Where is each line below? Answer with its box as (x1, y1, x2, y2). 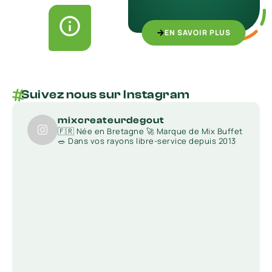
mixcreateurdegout (58, 115, 165, 126)
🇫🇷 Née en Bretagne (58, 126, 144, 137)
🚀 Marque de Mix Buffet (144, 126, 243, 137)
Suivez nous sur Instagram (21, 87, 190, 101)
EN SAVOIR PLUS (164, 27, 231, 38)
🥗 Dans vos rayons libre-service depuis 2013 (58, 135, 236, 147)
